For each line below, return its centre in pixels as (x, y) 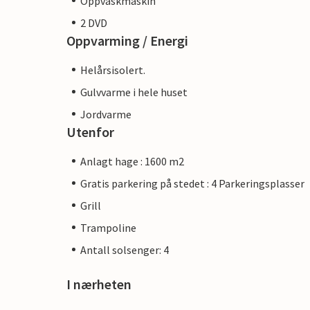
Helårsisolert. (113, 70)
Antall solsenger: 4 (125, 249)
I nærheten (99, 284)
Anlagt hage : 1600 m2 (132, 161)
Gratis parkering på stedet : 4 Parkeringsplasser (192, 183)
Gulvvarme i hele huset (134, 92)
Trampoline (108, 227)
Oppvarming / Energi (127, 40)
